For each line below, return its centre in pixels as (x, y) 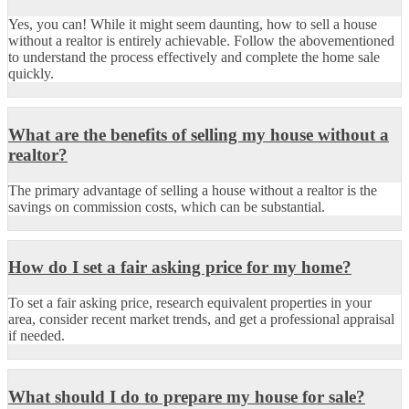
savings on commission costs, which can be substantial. (167, 206)
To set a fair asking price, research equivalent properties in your (190, 302)
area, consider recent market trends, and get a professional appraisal (201, 319)
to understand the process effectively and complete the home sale (194, 58)
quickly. (31, 74)
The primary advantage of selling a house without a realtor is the (193, 190)
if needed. (37, 335)
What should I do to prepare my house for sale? (187, 396)
